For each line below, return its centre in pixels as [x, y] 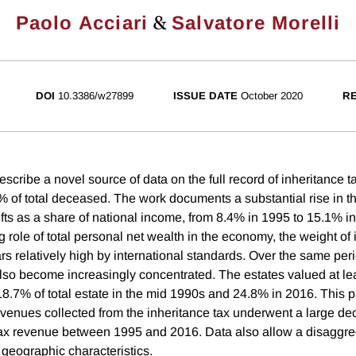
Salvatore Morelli [256, 23]
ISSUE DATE [205, 96]
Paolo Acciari [82, 23]
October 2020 [272, 96]
